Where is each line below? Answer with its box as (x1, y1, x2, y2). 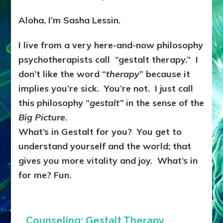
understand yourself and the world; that (18, 140, 192, 152)
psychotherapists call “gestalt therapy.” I (18, 54, 199, 66)
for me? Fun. (18, 169, 72, 181)
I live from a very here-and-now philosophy (18, 39, 204, 51)
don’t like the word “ (18, 68, 107, 80)
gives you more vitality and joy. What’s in (18, 155, 198, 167)
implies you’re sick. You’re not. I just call (18, 83, 194, 95)
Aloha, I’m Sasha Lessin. (18, 14, 121, 26)
